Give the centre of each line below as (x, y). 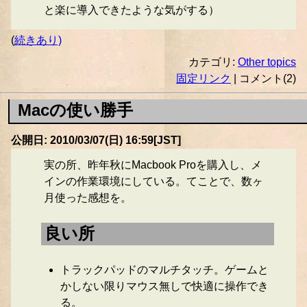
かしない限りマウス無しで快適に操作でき (164, 286)
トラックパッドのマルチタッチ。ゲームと (164, 270)
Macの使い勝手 (76, 110)
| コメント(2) (263, 78)
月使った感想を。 (88, 197)
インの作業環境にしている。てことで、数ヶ (153, 181)
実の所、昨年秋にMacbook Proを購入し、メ (153, 164)
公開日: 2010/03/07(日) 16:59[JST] (96, 140)
